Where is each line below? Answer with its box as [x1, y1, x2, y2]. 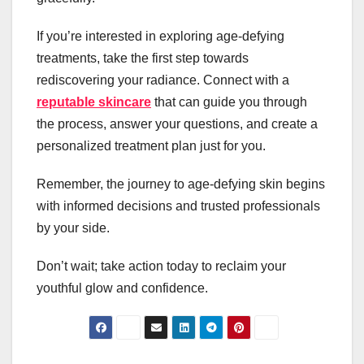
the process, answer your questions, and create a [37, 116, 318, 131]
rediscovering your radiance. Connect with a [37, 72, 289, 87]
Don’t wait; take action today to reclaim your [37, 258, 286, 273]
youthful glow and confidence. [37, 280, 208, 295]
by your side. [37, 220, 113, 235]
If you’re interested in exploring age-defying [37, 28, 284, 43]
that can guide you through [151, 94, 307, 109]
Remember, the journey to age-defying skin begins [37, 176, 325, 191]
